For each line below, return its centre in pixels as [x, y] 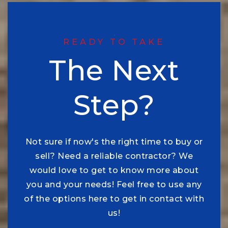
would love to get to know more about [114, 170]
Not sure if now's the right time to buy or [114, 141]
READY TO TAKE [114, 41]
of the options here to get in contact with [114, 198]
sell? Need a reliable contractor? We [114, 156]
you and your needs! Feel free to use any [114, 184]
